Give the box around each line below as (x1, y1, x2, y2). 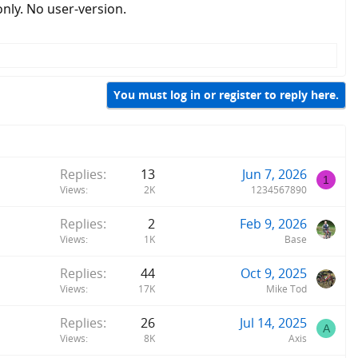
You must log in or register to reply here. (113, 87, 339, 103)
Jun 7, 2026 (242, 165, 307, 183)
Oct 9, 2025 (241, 264, 307, 282)
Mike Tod (266, 281, 307, 296)
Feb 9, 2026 (240, 214, 307, 233)
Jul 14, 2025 (240, 313, 307, 332)
